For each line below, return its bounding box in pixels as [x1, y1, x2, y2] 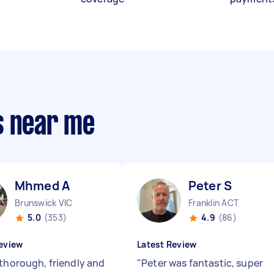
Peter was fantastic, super [141, 256, 264, 270]
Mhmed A [15, 177, 70, 194]
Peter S [188, 177, 232, 194]
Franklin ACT [188, 197, 239, 209]
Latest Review [137, 239, 197, 250]
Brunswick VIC [15, 197, 73, 209]
